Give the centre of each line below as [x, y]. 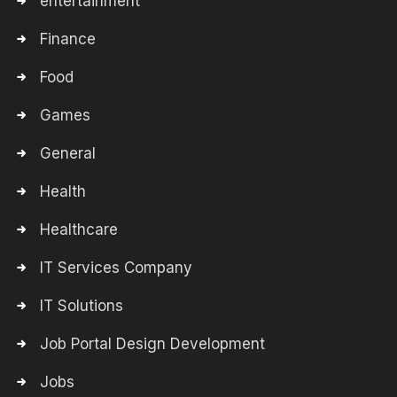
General [68, 153]
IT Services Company [116, 268]
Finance [68, 39]
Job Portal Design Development [152, 344]
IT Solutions [82, 306]
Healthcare [79, 230]
